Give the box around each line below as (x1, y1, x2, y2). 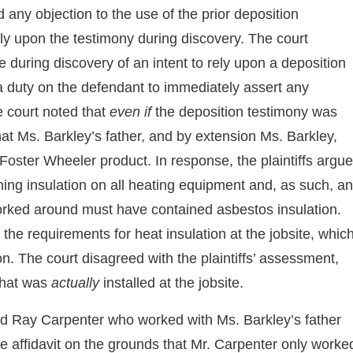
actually (51, 274, 99, 291)
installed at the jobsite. (99, 274, 243, 291)
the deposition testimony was (151, 103, 337, 120)
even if (110, 103, 151, 120)
